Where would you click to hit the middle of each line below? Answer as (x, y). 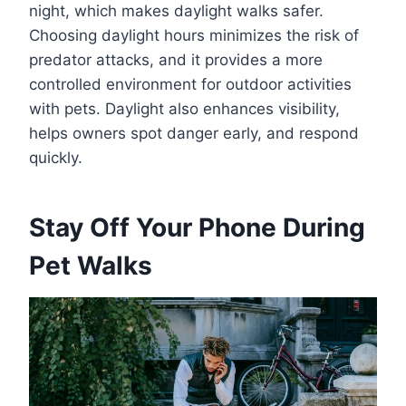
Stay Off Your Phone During (197, 227)
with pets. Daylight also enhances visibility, (184, 108)
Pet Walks (91, 265)
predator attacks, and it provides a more (176, 59)
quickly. (56, 157)
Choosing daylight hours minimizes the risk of (194, 35)
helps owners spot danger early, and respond (194, 133)
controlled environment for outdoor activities (190, 84)
